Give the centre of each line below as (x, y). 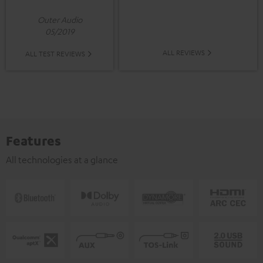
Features (33, 141)
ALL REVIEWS (184, 53)
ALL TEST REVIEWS (55, 54)
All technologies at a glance (62, 160)
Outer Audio (60, 20)
